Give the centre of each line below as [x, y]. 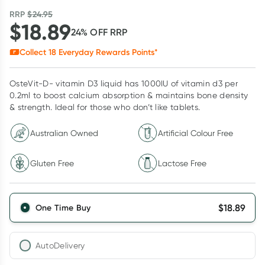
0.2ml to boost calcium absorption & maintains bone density [129, 95]
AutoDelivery [60, 245]
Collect [34, 52]
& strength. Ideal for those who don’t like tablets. [105, 107]
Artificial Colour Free [195, 133]
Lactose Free [182, 163]
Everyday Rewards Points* [107, 52]
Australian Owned [64, 133]
